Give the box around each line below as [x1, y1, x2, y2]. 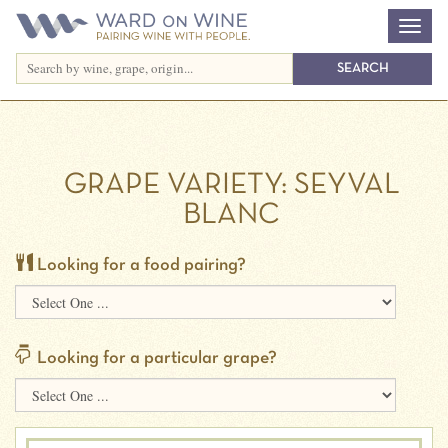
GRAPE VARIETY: [63, 172, 287, 199]
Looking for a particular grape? [33, 350, 277, 367]
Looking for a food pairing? [33, 257, 246, 274]
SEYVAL [286, 172, 400, 199]
